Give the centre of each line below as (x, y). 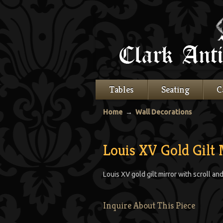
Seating (175, 89)
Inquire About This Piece (149, 205)
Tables (121, 89)
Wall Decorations (164, 112)
